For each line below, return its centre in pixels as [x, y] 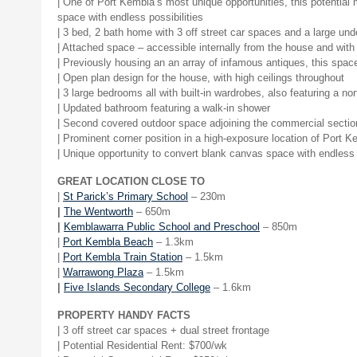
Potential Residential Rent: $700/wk [145, 345]
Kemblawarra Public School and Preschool [162, 227]
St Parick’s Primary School [126, 196]
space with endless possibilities [130, 17]
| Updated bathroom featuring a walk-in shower [164, 108]
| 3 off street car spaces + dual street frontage [163, 330]
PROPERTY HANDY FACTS [124, 315]
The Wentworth [98, 212]
